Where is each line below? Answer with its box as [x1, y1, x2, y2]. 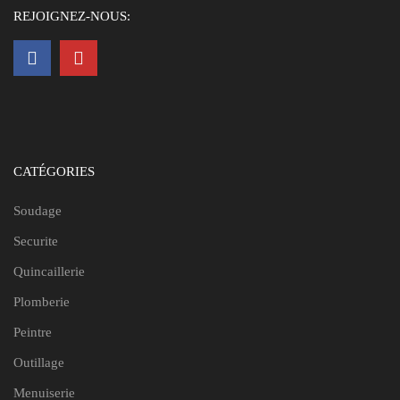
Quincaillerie [13, 263, 85, 279]
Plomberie [13, 294, 70, 309]
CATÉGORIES [13, 163, 95, 179]
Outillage [13, 354, 64, 370]
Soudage [13, 203, 62, 218]
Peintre [13, 324, 52, 339]
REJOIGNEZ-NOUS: [13, 8, 130, 23]
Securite [13, 233, 58, 248]
